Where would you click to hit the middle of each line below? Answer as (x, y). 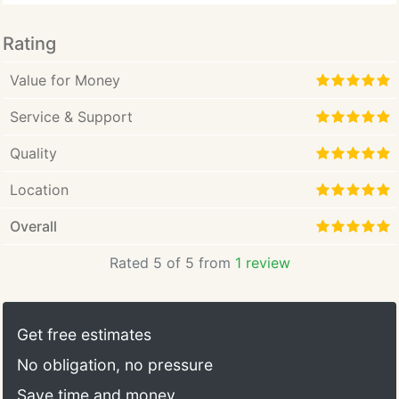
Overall (33, 226)
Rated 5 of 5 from (172, 263)
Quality (33, 153)
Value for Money (65, 80)
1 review (262, 263)
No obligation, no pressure (115, 365)
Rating (29, 44)
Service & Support (71, 117)
